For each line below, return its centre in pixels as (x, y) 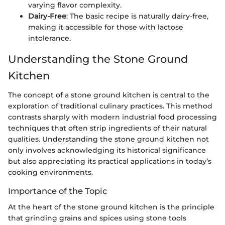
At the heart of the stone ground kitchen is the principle (111, 207)
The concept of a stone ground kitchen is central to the (109, 95)
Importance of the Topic (58, 191)
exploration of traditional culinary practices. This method (110, 106)
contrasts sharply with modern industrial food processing (113, 117)
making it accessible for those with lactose (106, 27)
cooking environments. (50, 172)
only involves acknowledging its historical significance (107, 150)
